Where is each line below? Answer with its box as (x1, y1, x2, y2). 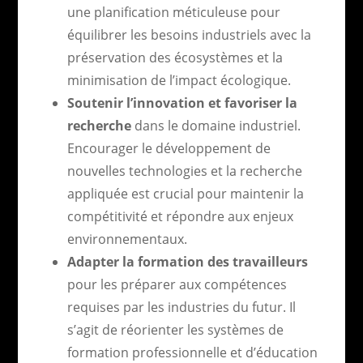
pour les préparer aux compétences (66, 275, 287, 293)
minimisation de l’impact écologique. (66, 70, 291, 89)
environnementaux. (66, 229, 187, 248)
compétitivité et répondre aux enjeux (66, 207, 293, 225)
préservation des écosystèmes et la (66, 48, 283, 66)
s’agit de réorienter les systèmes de (66, 320, 284, 339)
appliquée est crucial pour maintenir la (66, 184, 304, 203)
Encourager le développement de (66, 139, 271, 157)
